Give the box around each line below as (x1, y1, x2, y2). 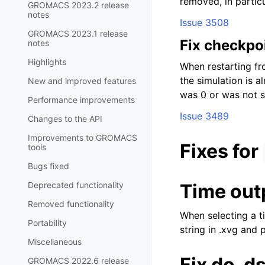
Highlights (28, 56, 66, 67)
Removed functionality (28, 198, 114, 209)
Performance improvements (28, 94, 135, 105)
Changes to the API (28, 113, 102, 124)
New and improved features (28, 75, 136, 86)
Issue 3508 (180, 17, 229, 28)
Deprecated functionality (28, 179, 124, 190)
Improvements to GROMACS (28, 132, 137, 143)
